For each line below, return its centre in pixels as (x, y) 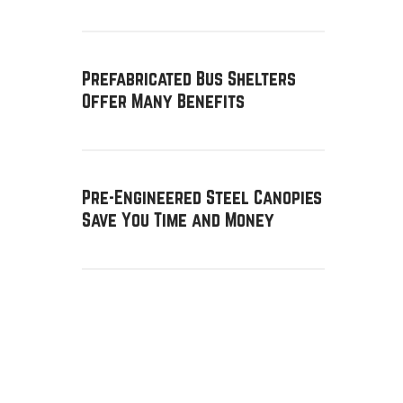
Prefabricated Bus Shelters (189, 78)
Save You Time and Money (178, 219)
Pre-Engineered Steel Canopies (202, 197)
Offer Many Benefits (163, 101)
